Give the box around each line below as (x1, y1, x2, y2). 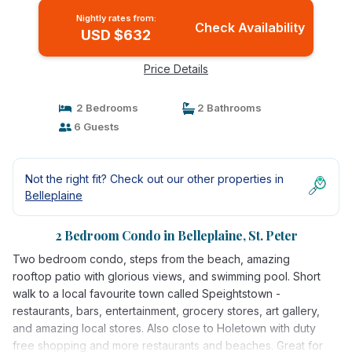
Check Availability (194, 20, 305, 35)
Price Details (144, 62, 208, 75)
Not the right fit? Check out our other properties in (25, 172, 284, 185)
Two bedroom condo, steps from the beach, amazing (13, 252, 290, 266)
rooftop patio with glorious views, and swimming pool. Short (13, 269, 321, 283)
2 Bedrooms (71, 101, 138, 114)
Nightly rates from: (75, 13, 156, 24)
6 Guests (71, 120, 119, 133)
